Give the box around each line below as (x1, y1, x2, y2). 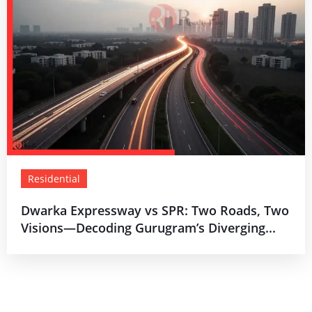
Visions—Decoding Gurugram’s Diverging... (21, 219, 276, 236)
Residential (28, 171, 80, 185)
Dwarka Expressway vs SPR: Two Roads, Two (21, 201, 289, 219)
